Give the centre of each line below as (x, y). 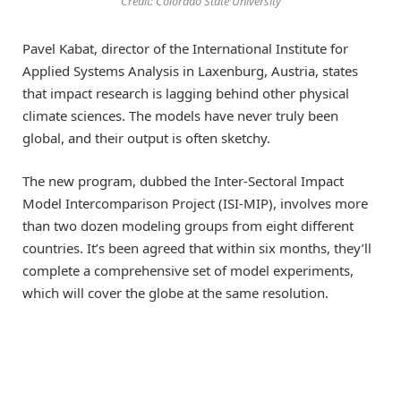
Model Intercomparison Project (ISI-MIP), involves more (195, 203)
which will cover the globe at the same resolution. (175, 292)
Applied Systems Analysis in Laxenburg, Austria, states (190, 70)
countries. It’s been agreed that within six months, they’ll (197, 247)
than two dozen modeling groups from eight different (188, 225)
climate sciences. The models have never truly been (180, 115)
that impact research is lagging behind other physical (186, 93)
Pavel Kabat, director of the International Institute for (185, 48)
